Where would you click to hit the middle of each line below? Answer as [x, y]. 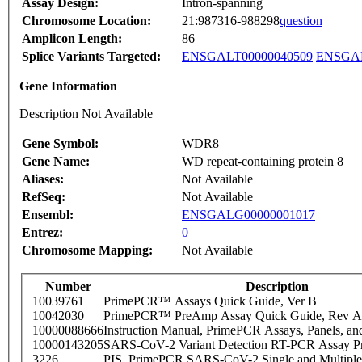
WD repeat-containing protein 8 [263, 162]
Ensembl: [48, 215]
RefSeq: [44, 197]
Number [68, 287]
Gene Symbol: [60, 144]
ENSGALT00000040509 [247, 57]
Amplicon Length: [72, 39]
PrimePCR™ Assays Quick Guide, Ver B [210, 301]
